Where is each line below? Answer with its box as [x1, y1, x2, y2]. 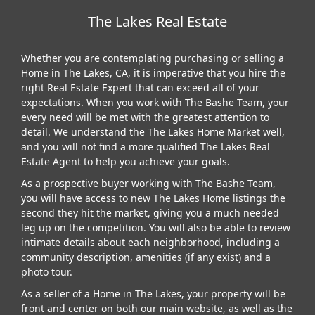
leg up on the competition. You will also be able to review [21, 220, 290, 234]
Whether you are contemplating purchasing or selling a [21, 51, 284, 65]
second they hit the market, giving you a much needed [21, 205, 279, 219]
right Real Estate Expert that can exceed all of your [21, 80, 259, 94]
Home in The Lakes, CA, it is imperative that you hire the [21, 65, 285, 79]
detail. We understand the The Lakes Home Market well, [21, 124, 285, 139]
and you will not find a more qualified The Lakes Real [21, 139, 270, 153]
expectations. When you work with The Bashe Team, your [21, 95, 289, 109]
